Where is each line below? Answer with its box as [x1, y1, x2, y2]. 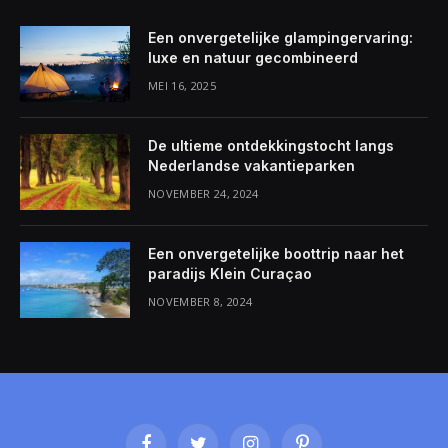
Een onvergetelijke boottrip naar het [148, 245, 404, 262]
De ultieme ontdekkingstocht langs [148, 137, 394, 154]
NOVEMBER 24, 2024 [148, 186, 259, 201]
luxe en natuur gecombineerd [148, 49, 358, 66]
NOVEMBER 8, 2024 [148, 294, 253, 309]
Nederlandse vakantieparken [148, 157, 355, 174]
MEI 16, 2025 [148, 78, 216, 93]
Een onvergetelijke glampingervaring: [148, 29, 413, 46]
